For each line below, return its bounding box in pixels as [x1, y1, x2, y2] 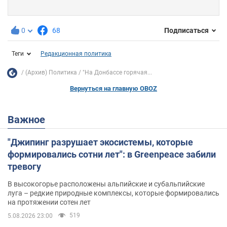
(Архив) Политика [25, 69, 77, 77]
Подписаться [164, 26, 209, 35]
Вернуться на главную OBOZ [70, 84, 157, 92]
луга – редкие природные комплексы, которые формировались [8, 188, 219, 197]
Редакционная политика [41, 50, 111, 57]
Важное [14, 113, 45, 126]
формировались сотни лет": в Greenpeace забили [8, 148, 216, 160]
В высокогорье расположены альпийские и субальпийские [8, 179, 205, 188]
